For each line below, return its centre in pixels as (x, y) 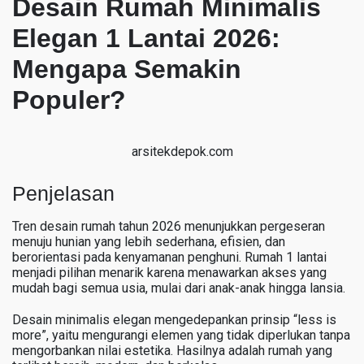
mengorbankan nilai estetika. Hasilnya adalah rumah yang (172, 350)
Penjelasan (63, 193)
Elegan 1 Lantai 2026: (146, 38)
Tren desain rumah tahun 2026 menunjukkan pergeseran (169, 226)
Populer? (69, 100)
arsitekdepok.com (182, 151)
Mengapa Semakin (127, 69)
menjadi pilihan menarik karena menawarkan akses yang (169, 272)
